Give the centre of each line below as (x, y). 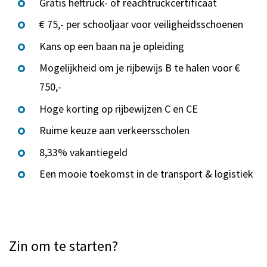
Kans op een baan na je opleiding (112, 46)
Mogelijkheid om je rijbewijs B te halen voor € (140, 68)
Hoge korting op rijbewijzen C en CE (119, 108)
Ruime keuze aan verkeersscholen (114, 131)
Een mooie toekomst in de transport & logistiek (146, 174)
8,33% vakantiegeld (83, 152)
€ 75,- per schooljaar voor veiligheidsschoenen (141, 24)
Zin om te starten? (63, 246)
